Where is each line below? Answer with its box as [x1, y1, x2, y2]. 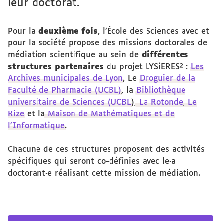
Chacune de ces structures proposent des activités [8, 146, 205, 154]
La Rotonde [136, 98, 183, 107]
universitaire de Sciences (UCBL [8, 98, 131, 107]
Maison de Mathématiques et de [45, 110, 175, 118]
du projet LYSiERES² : [104, 63, 191, 71]
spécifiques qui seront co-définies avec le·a [8, 157, 176, 166]
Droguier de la [140, 74, 195, 83]
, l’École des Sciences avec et [98, 27, 209, 36]
